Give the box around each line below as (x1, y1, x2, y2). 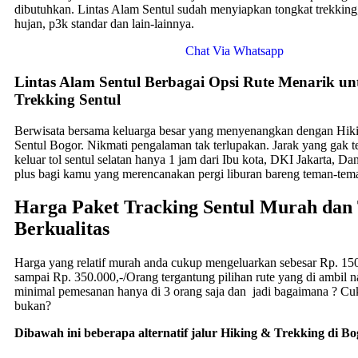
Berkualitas (14, 218, 109, 240)
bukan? (14, 299, 51, 313)
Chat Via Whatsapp (185, 44, 284, 58)
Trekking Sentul (14, 90, 121, 108)
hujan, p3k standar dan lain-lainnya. (14, 17, 194, 31)
